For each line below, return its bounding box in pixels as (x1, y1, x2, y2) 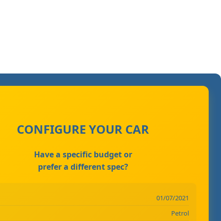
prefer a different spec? (37, 161, 128, 172)
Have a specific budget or (34, 148, 132, 160)
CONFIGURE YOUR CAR (17, 120, 149, 137)
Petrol (171, 208, 189, 218)
